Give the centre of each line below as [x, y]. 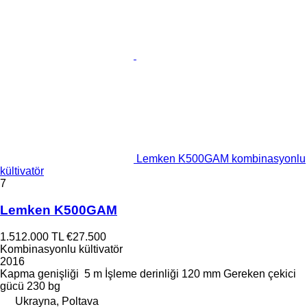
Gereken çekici [260, 273]
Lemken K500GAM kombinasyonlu [221, 159]
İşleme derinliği [142, 273]
